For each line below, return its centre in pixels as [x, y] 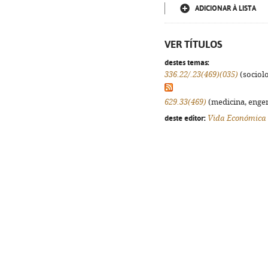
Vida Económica [237, 118]
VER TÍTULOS [194, 44]
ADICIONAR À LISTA [226, 8]
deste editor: [185, 118]
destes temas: [187, 62]
